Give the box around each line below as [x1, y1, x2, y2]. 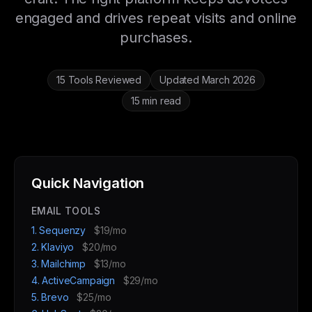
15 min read [130, 95, 182, 107]
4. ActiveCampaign [31, 274, 118, 286]
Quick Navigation [31, 175, 145, 192]
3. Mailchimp [31, 258, 88, 270]
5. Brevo [31, 291, 72, 303]
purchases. [120, 29, 192, 46]
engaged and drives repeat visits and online [15, 10, 297, 26]
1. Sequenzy [31, 224, 88, 236]
